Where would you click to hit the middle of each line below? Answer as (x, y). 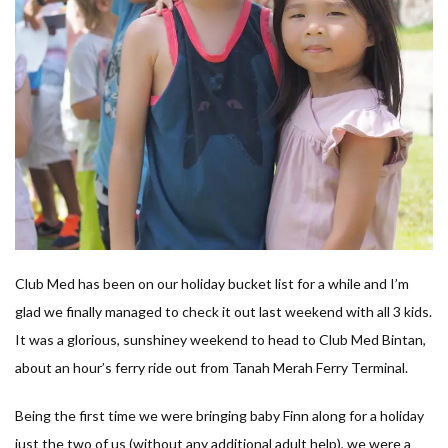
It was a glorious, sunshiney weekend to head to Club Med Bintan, (220, 339)
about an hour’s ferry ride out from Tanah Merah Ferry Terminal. (211, 367)
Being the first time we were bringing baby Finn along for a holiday (219, 415)
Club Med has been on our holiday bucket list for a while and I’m (212, 283)
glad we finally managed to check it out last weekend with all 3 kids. (223, 311)
